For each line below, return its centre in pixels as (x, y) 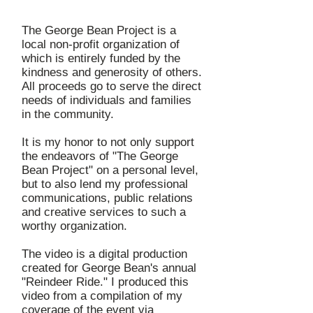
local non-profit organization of (101, 44)
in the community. (70, 114)
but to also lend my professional (105, 184)
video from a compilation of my (102, 296)
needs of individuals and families (107, 100)
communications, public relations (107, 198)
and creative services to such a (104, 212)
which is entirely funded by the (101, 58)
